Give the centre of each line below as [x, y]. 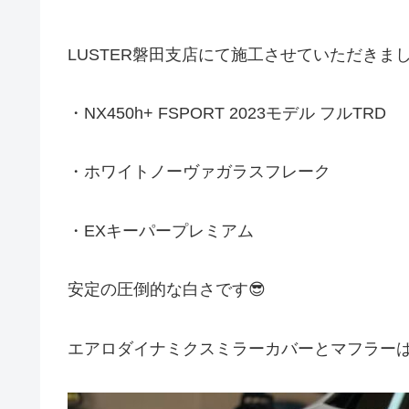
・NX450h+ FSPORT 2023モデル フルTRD [227, 113]
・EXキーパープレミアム [161, 231]
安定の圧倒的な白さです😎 [167, 290]
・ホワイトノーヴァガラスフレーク [199, 172]
